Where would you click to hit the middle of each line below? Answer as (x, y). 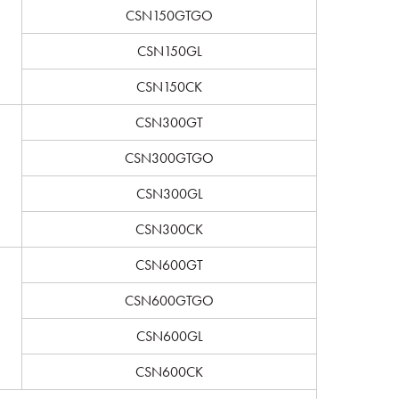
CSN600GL (169, 336)
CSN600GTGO (169, 301)
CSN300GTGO (169, 158)
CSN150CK (169, 87)
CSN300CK (169, 229)
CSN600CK (169, 372)
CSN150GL (169, 51)
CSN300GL (169, 194)
